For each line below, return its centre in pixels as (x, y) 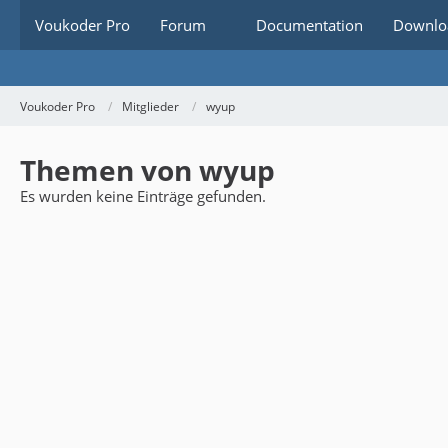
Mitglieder (150, 106)
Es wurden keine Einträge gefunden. (143, 196)
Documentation (309, 25)
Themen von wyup (147, 170)
